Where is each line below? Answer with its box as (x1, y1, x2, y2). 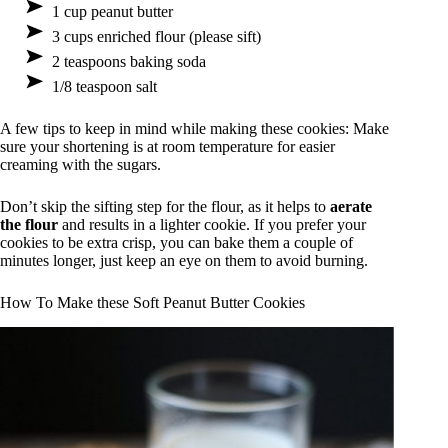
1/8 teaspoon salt (52, 78, 157, 96)
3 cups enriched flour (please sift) (52, 28, 261, 46)
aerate (330, 198, 372, 216)
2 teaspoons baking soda (52, 53, 206, 71)
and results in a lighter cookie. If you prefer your (58, 216, 366, 234)
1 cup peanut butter (52, 3, 173, 21)
